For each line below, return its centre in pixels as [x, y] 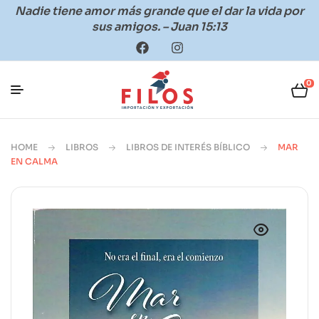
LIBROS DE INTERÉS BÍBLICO [188, 147]
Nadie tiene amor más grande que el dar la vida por [159, 11]
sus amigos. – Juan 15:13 [159, 27]
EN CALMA [34, 161]
